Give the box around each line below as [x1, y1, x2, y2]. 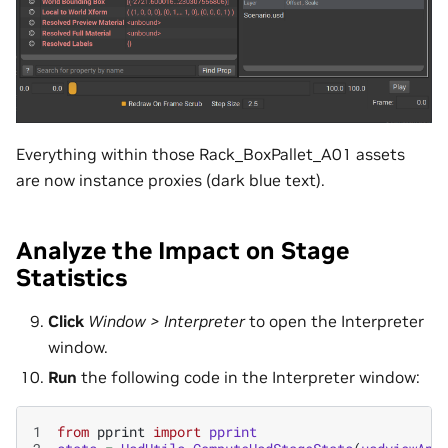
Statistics [16, 262, 127, 294]
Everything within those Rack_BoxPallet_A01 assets [16, 144, 405, 165]
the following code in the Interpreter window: [77, 367, 420, 388]
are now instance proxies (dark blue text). [16, 170, 325, 191]
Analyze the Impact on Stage [16, 235, 349, 267]
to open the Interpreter [245, 311, 424, 332]
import [153, 422, 201, 442]
